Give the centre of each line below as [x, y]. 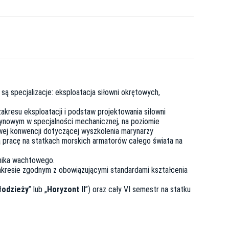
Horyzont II [66, 190]
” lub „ [38, 190]
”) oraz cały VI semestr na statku [138, 190]
